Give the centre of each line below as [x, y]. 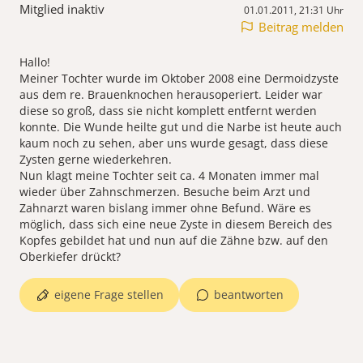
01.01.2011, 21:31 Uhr [294, 11]
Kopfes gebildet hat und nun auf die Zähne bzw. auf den [174, 241]
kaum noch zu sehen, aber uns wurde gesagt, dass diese [174, 143]
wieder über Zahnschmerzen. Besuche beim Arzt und [165, 192]
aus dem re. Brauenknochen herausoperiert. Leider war [171, 95]
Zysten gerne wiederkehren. [96, 160]
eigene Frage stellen [109, 295]
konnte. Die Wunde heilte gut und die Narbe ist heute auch [181, 127]
